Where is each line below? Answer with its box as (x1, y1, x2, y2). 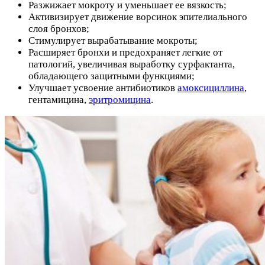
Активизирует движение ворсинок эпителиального (28, 11, 247, 22)
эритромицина (89, 93, 151, 105)
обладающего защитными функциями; (28, 70, 195, 82)
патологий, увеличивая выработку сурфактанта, (28, 58, 235, 70)
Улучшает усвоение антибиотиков (28, 82, 177, 93)
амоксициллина (177, 82, 244, 93)
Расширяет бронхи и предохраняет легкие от (28, 46, 222, 58)
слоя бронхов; (28, 22, 89, 34)
